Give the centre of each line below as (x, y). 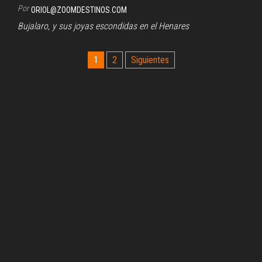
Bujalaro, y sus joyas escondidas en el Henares (103, 26)
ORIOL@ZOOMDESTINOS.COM (79, 10)
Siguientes (150, 60)
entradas (38, 99)
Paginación (46, 61)
